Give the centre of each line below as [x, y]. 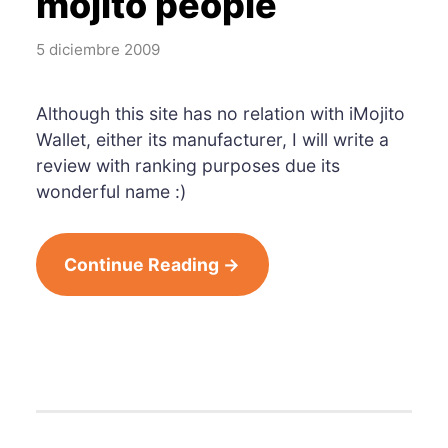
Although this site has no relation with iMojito [220, 113]
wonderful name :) [110, 191]
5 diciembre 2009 [97, 49]
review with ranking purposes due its [187, 165]
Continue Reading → [152, 264]
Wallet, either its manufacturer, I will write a [212, 139]
